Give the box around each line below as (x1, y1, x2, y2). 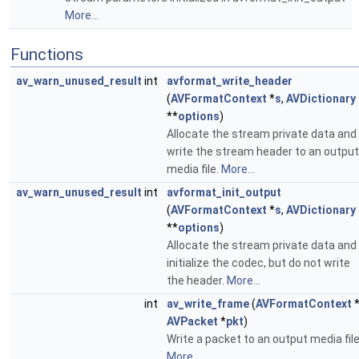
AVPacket (167, 315, 218, 328)
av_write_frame (167, 297, 249, 310)
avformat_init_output (167, 186, 281, 199)
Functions (10, 45, 83, 64)
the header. (167, 274, 227, 287)
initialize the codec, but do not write (167, 256, 350, 269)
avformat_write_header (167, 75, 292, 87)
